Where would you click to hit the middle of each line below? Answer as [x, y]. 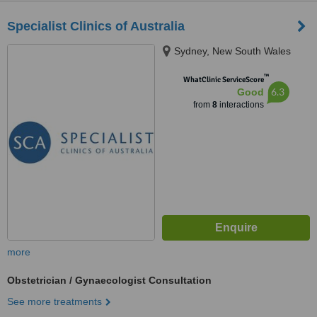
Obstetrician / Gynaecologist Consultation [109, 280]
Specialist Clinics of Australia [96, 26]
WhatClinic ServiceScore [223, 80]
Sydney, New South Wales [232, 51]
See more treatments [54, 301]
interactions [240, 105]
